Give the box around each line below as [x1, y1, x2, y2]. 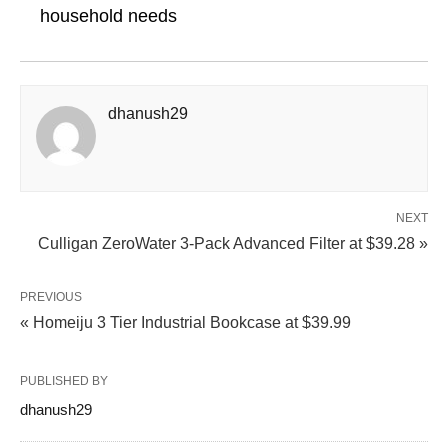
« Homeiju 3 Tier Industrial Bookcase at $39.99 [20, 314, 351, 331]
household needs [40, 6, 177, 26]
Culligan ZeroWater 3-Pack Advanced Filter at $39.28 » [38, 235, 428, 252]
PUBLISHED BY [20, 374, 108, 388]
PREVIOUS [20, 290, 82, 304]
